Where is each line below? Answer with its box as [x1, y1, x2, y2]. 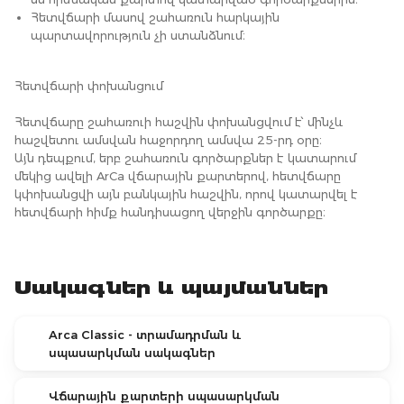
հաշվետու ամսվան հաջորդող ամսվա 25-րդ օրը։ [14, 133, 322, 147]
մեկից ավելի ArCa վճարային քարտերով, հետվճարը [14, 169, 341, 183]
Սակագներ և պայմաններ [14, 281, 328, 299]
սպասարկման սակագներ [48, 345, 216, 360]
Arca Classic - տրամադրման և [48, 327, 242, 342]
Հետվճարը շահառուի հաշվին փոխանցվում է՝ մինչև [14, 115, 344, 129]
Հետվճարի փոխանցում [14, 78, 163, 93]
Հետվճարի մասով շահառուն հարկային [31, 10, 280, 24]
